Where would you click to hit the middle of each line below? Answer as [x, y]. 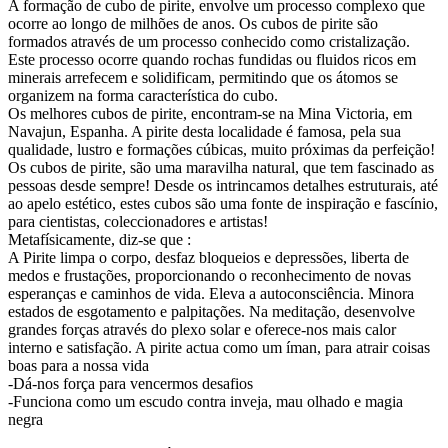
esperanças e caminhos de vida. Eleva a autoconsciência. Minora [211, 293]
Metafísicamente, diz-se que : [99, 239]
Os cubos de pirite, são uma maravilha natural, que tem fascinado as [221, 167]
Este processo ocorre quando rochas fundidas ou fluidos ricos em [212, 59]
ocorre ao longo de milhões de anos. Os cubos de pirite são [193, 23]
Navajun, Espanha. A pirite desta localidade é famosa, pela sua [204, 131]
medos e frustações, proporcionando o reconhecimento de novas [209, 275]
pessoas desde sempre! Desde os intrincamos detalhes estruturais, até [223, 185]
